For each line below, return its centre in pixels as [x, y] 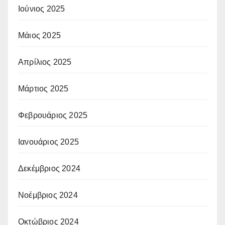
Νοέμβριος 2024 [48, 195]
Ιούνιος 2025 [42, 9]
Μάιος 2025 [39, 36]
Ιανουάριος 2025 [48, 142]
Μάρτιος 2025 [43, 89]
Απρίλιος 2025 [45, 62]
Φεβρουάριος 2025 [53, 116]
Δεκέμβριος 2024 [49, 169]
